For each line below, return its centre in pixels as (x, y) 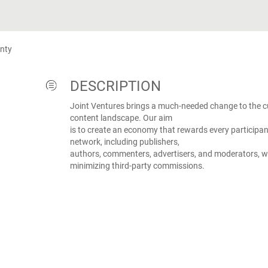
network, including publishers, (124, 142)
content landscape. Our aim (121, 118)
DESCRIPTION (115, 86)
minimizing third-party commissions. (137, 166)
